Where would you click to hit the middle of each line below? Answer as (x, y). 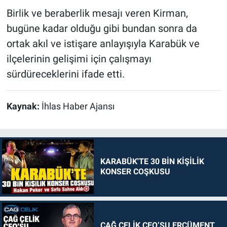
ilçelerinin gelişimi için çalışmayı (79, 59)
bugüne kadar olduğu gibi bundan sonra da (102, 29)
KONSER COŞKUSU (135, 172)
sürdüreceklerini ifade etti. (65, 74)
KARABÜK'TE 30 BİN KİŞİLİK (152, 162)
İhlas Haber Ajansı (78, 107)
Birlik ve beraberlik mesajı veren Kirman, (97, 13)
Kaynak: (24, 107)
